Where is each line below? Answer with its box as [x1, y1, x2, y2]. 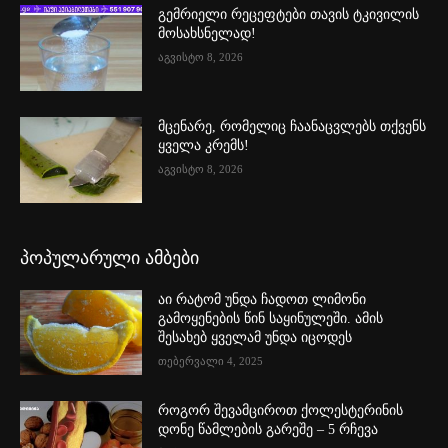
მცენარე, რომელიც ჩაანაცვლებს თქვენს [158, 118, 427, 134]
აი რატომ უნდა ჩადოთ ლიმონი [158, 291, 367, 307]
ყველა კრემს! [158, 137, 250, 153]
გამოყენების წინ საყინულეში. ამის [158, 310, 384, 326]
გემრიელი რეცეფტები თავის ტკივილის [158, 7, 420, 23]
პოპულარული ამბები [20, 247, 199, 268]
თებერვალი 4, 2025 [158, 354, 264, 367]
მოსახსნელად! [158, 26, 257, 42]
